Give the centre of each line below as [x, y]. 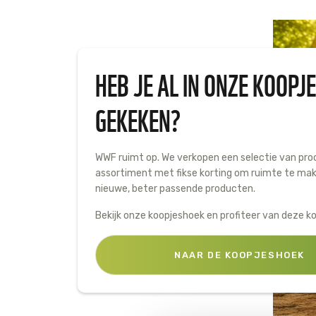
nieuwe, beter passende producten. [176, 189]
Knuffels [102, 82]
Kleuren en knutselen [136, 150]
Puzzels [99, 104]
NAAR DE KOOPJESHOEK [239, 255]
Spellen [98, 127]
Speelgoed [109, 56]
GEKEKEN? [138, 119]
